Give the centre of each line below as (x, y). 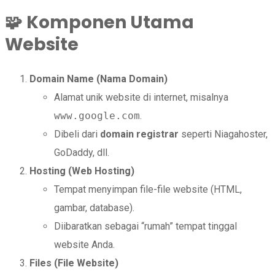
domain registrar (139, 134)
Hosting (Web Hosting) (82, 171)
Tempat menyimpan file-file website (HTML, (148, 190)
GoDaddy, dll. (82, 153)
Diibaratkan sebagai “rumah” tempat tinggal (145, 227)
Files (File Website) (74, 263)
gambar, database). (94, 208)
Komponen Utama (110, 22)
